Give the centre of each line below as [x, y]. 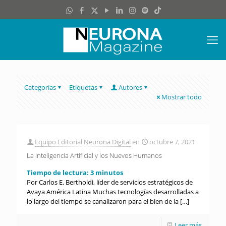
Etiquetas [83, 87]
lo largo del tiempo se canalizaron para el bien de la [103, 201]
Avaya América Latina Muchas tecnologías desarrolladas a [113, 192]
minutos [109, 173]
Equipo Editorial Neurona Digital [83, 142]
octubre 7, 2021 [172, 142]
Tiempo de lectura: [59, 173]
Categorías [40, 87]
